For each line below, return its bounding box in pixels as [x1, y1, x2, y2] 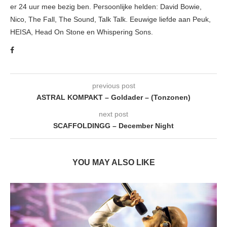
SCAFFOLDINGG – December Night [53, 121, 174, 130]
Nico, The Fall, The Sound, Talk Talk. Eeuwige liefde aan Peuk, [10, 15, 211, 23]
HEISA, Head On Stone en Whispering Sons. [10, 27, 153, 36]
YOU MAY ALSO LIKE [72, 158, 155, 167]
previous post [92, 81, 135, 90]
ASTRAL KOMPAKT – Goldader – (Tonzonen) [36, 93, 191, 101]
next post [99, 109, 128, 118]
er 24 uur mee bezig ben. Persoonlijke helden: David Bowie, [10, 2, 202, 11]
